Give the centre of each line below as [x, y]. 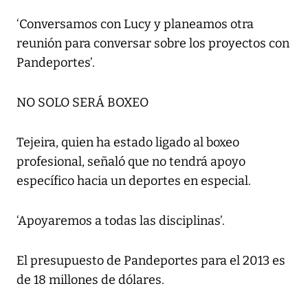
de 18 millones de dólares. [90, 280]
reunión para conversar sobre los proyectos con [153, 44]
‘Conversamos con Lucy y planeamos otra [135, 24]
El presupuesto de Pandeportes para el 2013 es [151, 261]
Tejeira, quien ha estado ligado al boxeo [128, 143]
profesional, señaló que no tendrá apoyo [131, 162]
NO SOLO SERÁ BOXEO [82, 103]
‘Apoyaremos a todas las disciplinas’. [121, 221]
